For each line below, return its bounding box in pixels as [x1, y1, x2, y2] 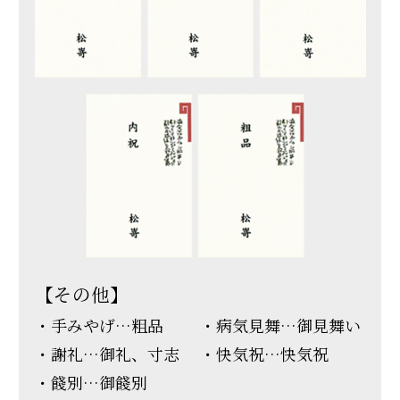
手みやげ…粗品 [50, 313, 163, 337]
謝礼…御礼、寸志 [50, 342, 179, 366]
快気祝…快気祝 [216, 342, 329, 366]
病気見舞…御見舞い [216, 313, 361, 337]
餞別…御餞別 [50, 371, 147, 395]
